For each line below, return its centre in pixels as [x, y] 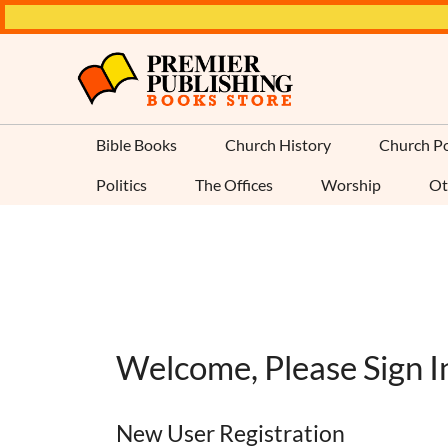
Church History [278, 144]
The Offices [234, 184]
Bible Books [136, 144]
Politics [121, 184]
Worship [351, 184]
